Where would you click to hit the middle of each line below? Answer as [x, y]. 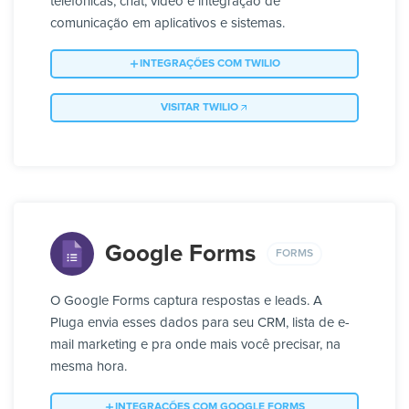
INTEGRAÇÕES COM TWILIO [210, 64]
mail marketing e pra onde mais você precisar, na [195, 345]
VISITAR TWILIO [199, 108]
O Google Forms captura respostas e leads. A [186, 301]
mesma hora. [89, 367]
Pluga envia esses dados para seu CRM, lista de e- [200, 323]
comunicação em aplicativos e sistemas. [168, 24]
